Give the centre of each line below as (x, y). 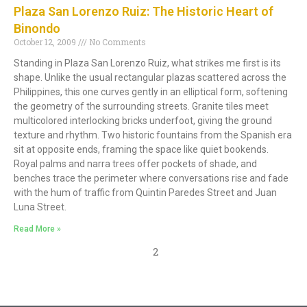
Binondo (37, 29)
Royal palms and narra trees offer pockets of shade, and (135, 164)
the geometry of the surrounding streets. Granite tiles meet (141, 107)
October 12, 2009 (46, 42)
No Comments (116, 42)
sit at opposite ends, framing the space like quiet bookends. (141, 150)
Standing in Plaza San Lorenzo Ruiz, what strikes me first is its (147, 63)
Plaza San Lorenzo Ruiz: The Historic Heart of (144, 12)
